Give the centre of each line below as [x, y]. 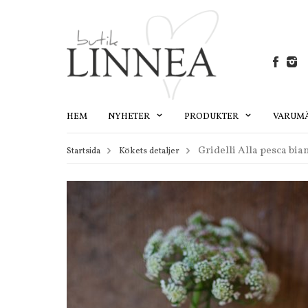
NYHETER [130, 117]
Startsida [84, 151]
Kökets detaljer [149, 151]
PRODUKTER [212, 117]
